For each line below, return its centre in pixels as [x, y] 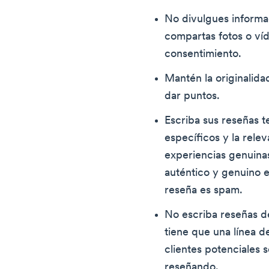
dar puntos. [192, 97]
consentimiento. [203, 55]
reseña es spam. [204, 191]
